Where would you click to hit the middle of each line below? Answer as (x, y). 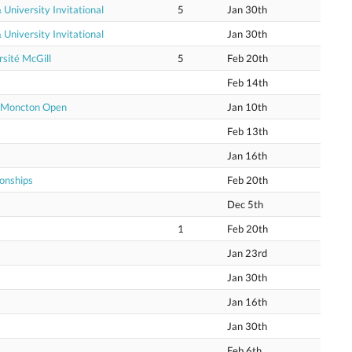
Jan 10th (247, 107)
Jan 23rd (247, 253)
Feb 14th (247, 82)
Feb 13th (247, 131)
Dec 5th (245, 204)
